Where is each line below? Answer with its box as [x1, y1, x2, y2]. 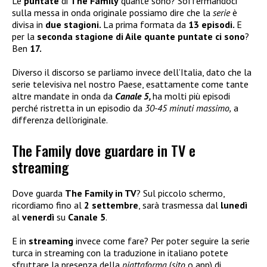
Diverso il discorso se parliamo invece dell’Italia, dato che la [12, 66, 252, 79]
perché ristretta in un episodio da [12, 102, 145, 114]
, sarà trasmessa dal [138, 198, 221, 211]
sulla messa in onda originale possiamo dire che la [12, 7, 213, 19]
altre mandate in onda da [12, 90, 115, 103]
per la [12, 30, 37, 43]
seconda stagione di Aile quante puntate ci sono [37, 30, 245, 43]
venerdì [22, 210, 54, 223]
